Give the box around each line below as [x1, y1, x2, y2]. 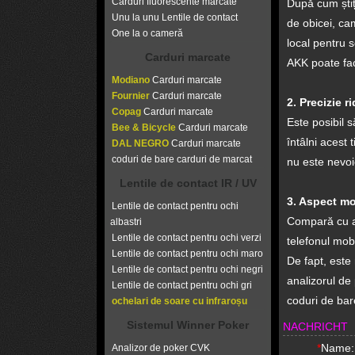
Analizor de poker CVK [112, 342, 210, 353]
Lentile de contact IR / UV [119, 177, 257, 189]
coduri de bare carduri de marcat [112, 154, 252, 165]
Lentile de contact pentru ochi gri [112, 280, 252, 291]
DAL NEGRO [112, 138, 169, 149]
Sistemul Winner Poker [127, 319, 249, 331]
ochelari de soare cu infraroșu [112, 296, 247, 307]
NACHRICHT [283, 320, 348, 333]
